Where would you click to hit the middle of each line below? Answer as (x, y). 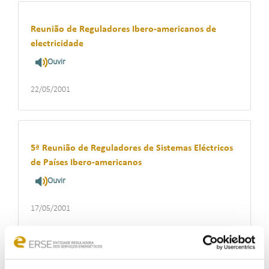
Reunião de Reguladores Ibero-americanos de (123, 29)
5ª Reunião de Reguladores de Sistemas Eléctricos (132, 148)
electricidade (57, 44)
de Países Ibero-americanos (86, 163)
